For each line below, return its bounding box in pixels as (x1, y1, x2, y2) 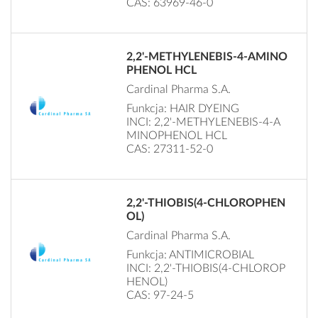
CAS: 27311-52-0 (126, 143, 214, 155)
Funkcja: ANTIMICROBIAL (126, 248, 255, 261)
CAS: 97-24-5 (126, 289, 194, 301)
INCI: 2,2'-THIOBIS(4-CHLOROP (126, 262, 286, 274)
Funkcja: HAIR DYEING (126, 102, 240, 114)
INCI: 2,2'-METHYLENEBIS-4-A (126, 116, 281, 128)
